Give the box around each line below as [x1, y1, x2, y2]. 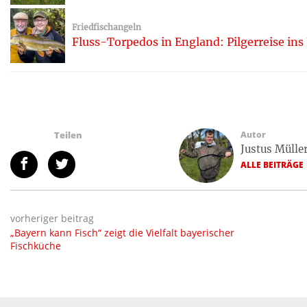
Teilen [54, 128, 82, 141]
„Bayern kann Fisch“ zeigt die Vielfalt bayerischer [10, 225, 234, 239]
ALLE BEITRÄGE [240, 158, 304, 171]
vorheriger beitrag [10, 211, 94, 225]
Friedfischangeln [72, 22, 141, 33]
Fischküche [10, 238, 61, 252]
